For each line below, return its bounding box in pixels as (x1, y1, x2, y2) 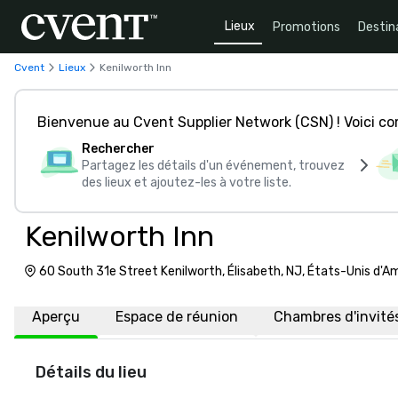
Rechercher (82, 141, 155, 156)
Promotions (273, 19, 340, 35)
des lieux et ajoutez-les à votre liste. (82, 175, 291, 190)
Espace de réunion (115, 308, 238, 325)
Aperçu (32, 308, 80, 325)
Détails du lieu (36, 362, 147, 382)
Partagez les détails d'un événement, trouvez (82, 158, 345, 173)
